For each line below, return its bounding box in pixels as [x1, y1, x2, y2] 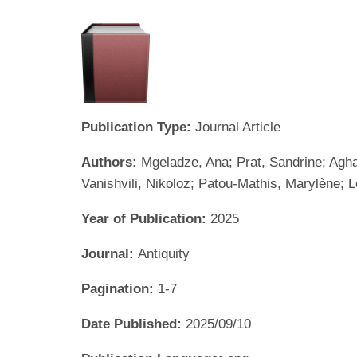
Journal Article [195, 119, 280, 135]
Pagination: [81, 280, 158, 296]
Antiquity [138, 245, 190, 261]
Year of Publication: [81, 210, 210, 226]
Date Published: [81, 316, 186, 331]
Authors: [81, 154, 141, 170]
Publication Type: [81, 119, 195, 135]
